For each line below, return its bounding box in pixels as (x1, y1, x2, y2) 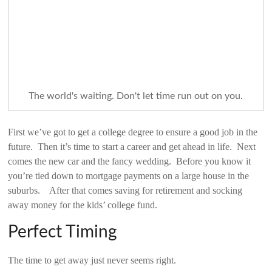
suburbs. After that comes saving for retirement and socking (8, 185, 243, 195)
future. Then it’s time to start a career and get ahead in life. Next (8, 141, 256, 152)
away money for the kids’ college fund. (8, 199, 158, 210)
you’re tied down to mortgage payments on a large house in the (8, 170, 250, 181)
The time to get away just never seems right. (8, 254, 177, 265)
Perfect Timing (8, 223, 118, 240)
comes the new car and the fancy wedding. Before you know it (8, 155, 251, 166)
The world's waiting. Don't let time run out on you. (29, 90, 243, 101)
